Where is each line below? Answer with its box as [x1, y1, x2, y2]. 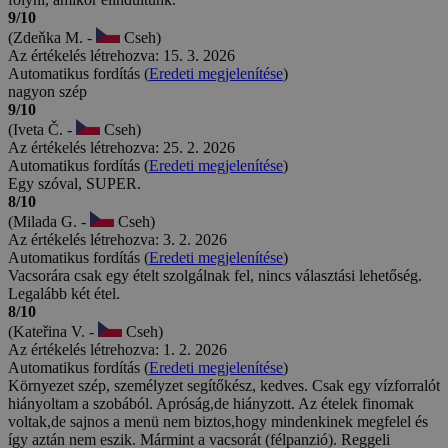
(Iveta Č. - [8, 121, 76, 139]
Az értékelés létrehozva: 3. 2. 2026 [8, 231, 227, 249]
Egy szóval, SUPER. [8, 175, 141, 193]
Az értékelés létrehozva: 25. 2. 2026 [8, 139, 235, 157]
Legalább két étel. [8, 285, 120, 303]
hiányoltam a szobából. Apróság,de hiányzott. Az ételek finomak [8, 395, 414, 413]
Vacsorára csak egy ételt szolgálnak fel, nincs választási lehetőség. [8, 267, 422, 285]
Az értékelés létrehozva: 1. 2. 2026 [8, 341, 227, 359]
